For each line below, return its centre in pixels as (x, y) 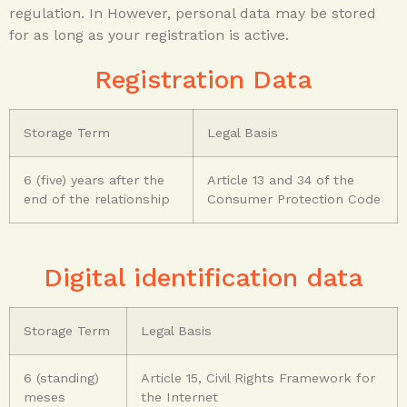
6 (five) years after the (94, 179)
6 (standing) (61, 377)
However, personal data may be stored (242, 13)
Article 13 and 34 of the (281, 179)
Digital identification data (203, 277)
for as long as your (77, 35)
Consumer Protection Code (294, 199)
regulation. (49, 13)
